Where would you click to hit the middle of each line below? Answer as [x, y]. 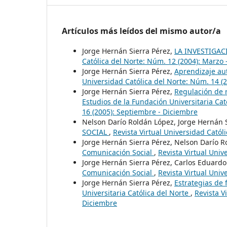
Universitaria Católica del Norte [136, 193]
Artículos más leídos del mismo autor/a [141, 31]
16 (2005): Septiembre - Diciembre [140, 111]
